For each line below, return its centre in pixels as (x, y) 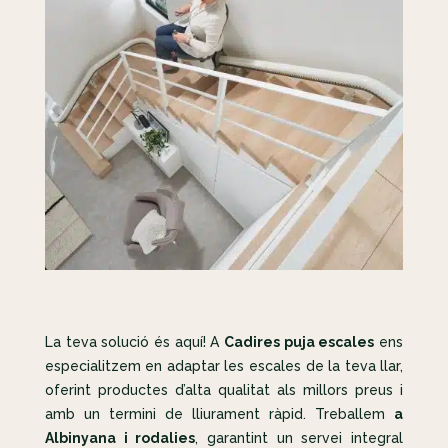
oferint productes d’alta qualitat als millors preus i (224, 390)
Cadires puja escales (299, 342)
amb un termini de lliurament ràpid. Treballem (219, 414)
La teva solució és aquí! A (134, 342)
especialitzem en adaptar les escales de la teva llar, (224, 366)
